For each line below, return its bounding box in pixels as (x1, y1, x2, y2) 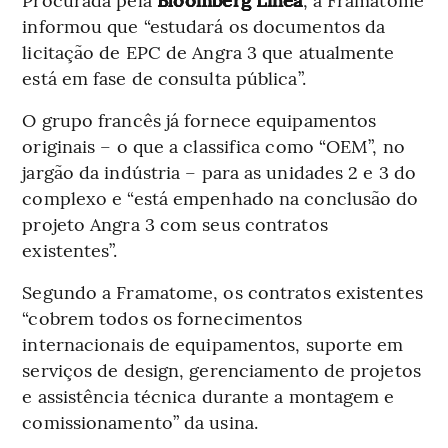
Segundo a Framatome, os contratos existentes (22, 278, 423, 304)
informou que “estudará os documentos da (22, 12, 386, 38)
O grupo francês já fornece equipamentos (22, 106, 377, 132)
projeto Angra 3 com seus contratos (22, 210, 328, 236)
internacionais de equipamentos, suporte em (22, 330, 404, 356)
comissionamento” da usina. (22, 408, 258, 434)
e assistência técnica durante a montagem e (22, 382, 395, 408)
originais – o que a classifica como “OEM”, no (22, 132, 405, 158)
